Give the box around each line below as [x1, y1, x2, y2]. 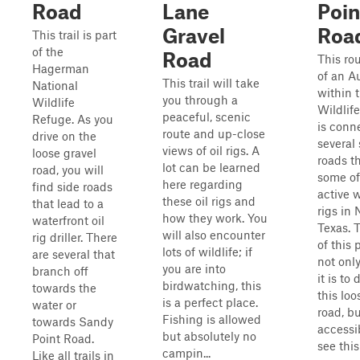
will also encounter [162, 227, 265, 242]
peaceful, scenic [162, 109, 251, 124]
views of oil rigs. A [162, 143, 260, 157]
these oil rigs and [162, 194, 256, 208]
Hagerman [32, 61, 89, 76]
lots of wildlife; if [162, 244, 252, 259]
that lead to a [32, 196, 104, 211]
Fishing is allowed [162, 312, 261, 326]
